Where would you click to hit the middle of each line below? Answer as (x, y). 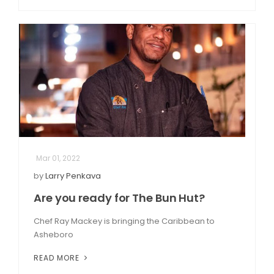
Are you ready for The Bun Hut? (119, 198)
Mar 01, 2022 (58, 158)
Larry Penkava (73, 176)
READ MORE (58, 257)
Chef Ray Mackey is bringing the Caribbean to (124, 221)
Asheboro (54, 234)
